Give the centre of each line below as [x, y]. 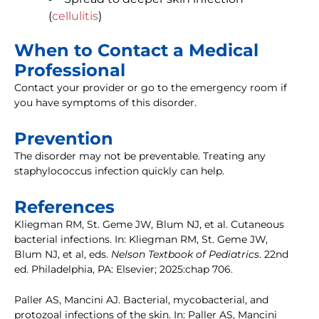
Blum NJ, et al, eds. [63, 255]
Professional [70, 70]
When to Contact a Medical [136, 51]
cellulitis [75, 16]
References [64, 207]
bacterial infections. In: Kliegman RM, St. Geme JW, [141, 240]
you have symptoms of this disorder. [105, 103]
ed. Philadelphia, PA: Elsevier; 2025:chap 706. [124, 270]
